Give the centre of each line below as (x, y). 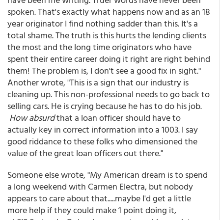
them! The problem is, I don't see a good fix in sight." (104, 70)
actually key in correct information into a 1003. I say (103, 129)
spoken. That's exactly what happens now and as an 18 (109, 12)
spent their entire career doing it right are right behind (109, 59)
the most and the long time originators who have (99, 47)
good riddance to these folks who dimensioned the (102, 141)
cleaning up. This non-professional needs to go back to (109, 94)
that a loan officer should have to (118, 118)
